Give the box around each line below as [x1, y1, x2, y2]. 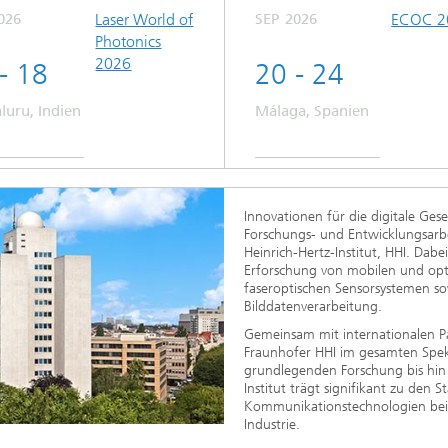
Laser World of [95, 9, 194, 29]
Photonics [95, 31, 162, 51]
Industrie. [244, 415, 300, 433]
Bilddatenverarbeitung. [244, 297, 382, 315]
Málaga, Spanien [254, 101, 369, 120]
